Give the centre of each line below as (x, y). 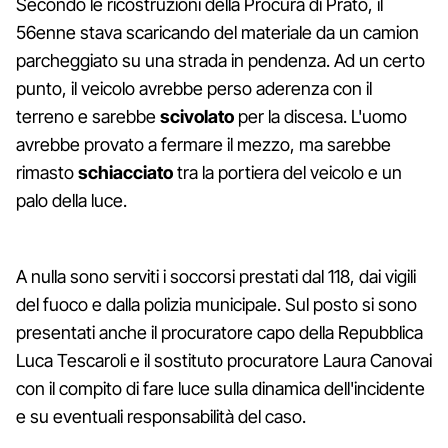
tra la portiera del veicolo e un (287, 172)
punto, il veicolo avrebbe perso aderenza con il (194, 88)
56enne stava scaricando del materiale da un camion (217, 32)
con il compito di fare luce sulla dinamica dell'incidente (220, 388)
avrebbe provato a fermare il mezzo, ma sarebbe (203, 144)
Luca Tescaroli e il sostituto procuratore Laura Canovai (224, 360)
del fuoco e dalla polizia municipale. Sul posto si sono (216, 304)
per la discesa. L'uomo (320, 116)
